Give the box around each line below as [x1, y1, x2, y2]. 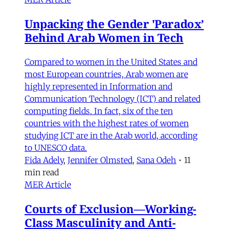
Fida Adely [25, 154, 63, 165]
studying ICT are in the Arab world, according [25, 130, 197, 141]
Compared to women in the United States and [25, 56, 197, 67]
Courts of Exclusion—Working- [25, 200, 196, 216]
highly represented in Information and [25, 81, 172, 91]
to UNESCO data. [25, 142, 87, 153]
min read [25, 167, 59, 177]
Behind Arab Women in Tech [25, 29, 184, 45]
